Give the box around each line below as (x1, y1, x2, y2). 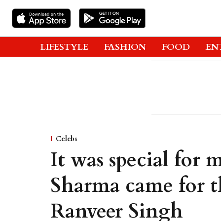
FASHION (104, 40, 146, 53)
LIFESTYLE (40, 40, 88, 53)
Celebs (56, 134, 77, 144)
